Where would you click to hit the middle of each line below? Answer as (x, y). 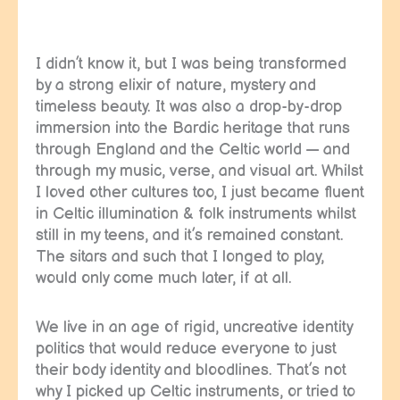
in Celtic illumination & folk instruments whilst (196, 213)
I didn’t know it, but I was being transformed (191, 63)
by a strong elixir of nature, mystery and (176, 85)
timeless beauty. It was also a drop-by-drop (189, 106)
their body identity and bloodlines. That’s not (191, 371)
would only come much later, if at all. (164, 278)
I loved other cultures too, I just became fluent (200, 192)
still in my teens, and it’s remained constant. (190, 235)
